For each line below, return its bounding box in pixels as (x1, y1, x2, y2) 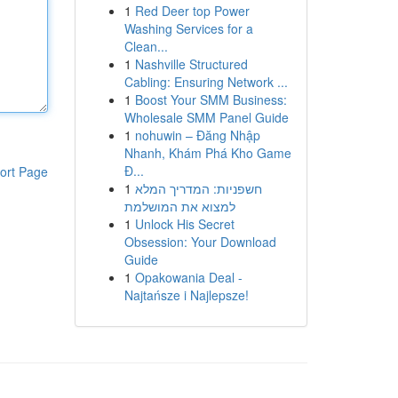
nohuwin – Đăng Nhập (134, 126, 260, 144)
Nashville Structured (134, 55, 248, 73)
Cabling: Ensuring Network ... (123, 73, 288, 91)
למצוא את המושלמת (123, 197, 235, 215)
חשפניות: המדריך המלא (134, 179, 262, 197)
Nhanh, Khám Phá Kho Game (123, 144, 291, 162)
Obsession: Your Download (123, 233, 276, 251)
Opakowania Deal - (134, 268, 243, 286)
